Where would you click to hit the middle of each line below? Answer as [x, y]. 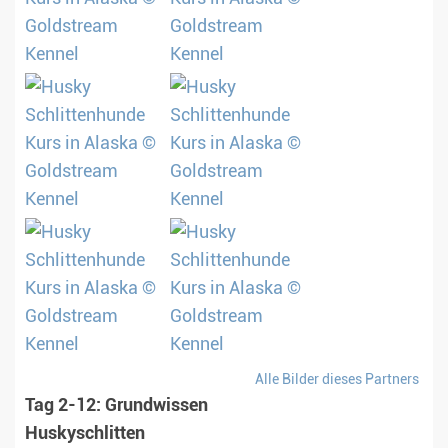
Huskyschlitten [85, 433]
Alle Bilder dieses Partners [337, 379]
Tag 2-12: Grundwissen [116, 405]
